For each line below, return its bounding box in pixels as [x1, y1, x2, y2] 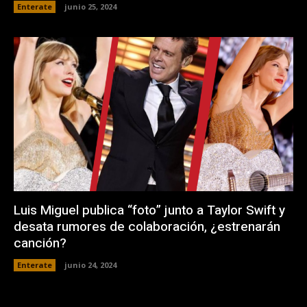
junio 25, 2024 [64, 1, 116, 12]
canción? [14, 233, 66, 253]
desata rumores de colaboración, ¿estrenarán [14, 217, 280, 236]
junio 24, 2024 [64, 259, 116, 270]
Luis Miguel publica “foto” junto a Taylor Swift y [14, 200, 285, 220]
